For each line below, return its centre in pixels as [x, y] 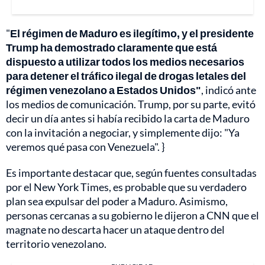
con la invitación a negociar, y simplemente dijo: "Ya [123, 132]
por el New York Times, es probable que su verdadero [126, 187]
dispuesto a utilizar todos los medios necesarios [125, 61]
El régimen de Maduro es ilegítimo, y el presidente [132, 33]
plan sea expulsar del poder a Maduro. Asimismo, [117, 201]
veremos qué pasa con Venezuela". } [85, 146]
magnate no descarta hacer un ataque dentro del [115, 229]
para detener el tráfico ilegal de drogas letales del [126, 75]
